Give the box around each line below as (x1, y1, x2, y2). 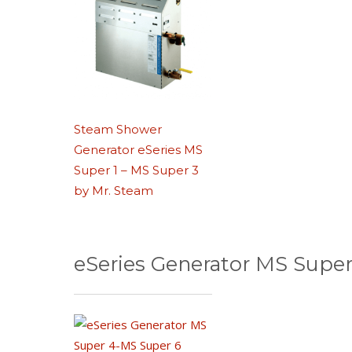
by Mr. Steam (74, 182, 154, 198)
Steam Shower (74, 121, 163, 137)
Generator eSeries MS (74, 141, 203, 157)
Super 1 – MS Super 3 (74, 162, 200, 178)
